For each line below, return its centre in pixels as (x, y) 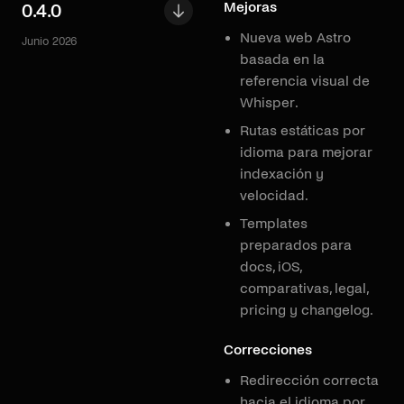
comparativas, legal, (304, 288)
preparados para (296, 245)
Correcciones (268, 349)
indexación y (282, 174)
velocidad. (274, 195)
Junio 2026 (50, 41)
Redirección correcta (309, 380)
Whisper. (269, 102)
